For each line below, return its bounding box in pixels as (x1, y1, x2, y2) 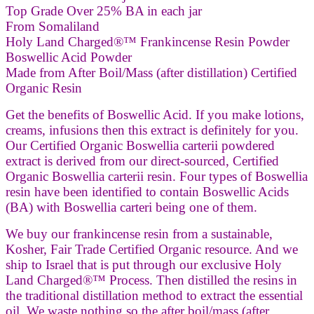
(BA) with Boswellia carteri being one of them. (6, 199, 257, 214)
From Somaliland (6, 18, 100, 34)
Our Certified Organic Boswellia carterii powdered (6, 137, 275, 153)
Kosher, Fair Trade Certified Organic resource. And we (6, 241, 298, 257)
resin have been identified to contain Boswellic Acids (6, 184, 289, 199)
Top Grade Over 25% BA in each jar (6, 3, 202, 18)
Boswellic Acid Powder (6, 49, 132, 64)
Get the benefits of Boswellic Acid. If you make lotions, (6, 107, 304, 122)
